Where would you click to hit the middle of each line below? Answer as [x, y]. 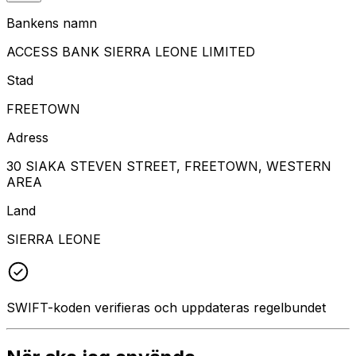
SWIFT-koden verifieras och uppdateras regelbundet [166, 307]
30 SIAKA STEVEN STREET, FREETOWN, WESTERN [169, 166]
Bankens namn [52, 23]
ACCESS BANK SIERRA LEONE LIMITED [131, 51]
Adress [27, 137]
